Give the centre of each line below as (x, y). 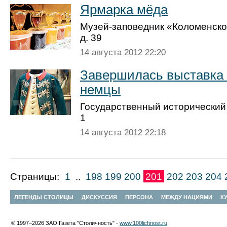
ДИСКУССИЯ (99, 197)
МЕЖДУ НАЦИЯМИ (187, 197)
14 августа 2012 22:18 (123, 133)
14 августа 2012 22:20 (123, 52)
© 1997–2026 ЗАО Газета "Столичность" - (65, 223)
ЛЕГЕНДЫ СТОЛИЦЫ (44, 197)
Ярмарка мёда (124, 10)
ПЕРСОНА (139, 197)
